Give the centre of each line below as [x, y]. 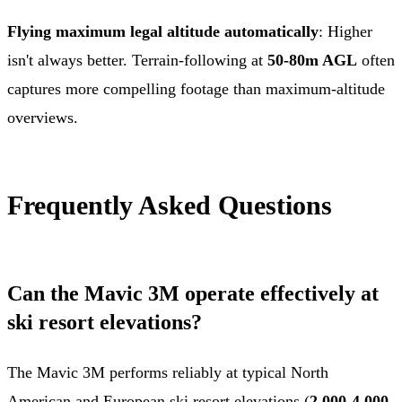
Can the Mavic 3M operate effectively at [193, 293]
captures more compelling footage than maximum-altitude [196, 88]
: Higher [345, 31]
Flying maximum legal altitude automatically [163, 31]
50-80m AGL [312, 60]
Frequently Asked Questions [170, 205]
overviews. [43, 117]
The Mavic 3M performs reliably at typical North [168, 372]
